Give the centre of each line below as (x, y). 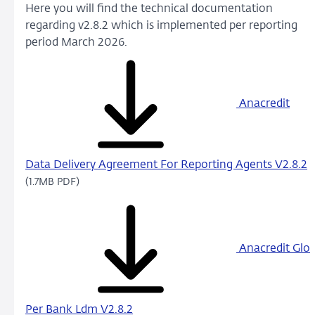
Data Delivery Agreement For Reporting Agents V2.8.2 (166, 165)
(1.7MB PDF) (52, 182)
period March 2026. (76, 43)
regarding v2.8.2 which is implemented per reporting (161, 26)
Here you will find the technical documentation (149, 9)
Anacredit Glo (273, 249)
